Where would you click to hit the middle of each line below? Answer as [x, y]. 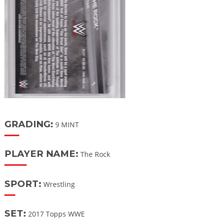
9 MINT [66, 124]
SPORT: [23, 184]
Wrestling [58, 184]
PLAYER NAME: [41, 154]
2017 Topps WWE [55, 214]
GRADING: [29, 124]
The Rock [94, 154]
